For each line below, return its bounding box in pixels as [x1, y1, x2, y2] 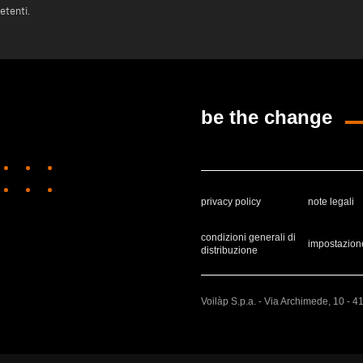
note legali [308, 195, 354, 207]
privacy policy [201, 195, 261, 207]
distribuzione [201, 245, 258, 257]
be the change [201, 106, 332, 129]
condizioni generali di [201, 232, 296, 244]
